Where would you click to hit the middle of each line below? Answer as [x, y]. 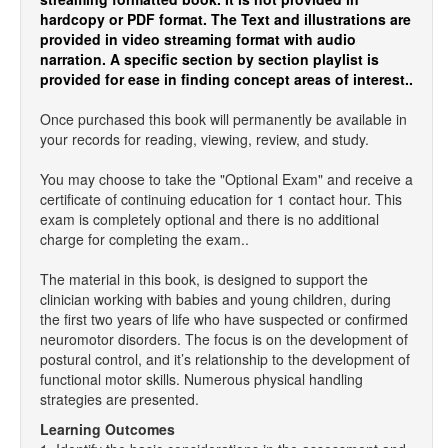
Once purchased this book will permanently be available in [223, 119]
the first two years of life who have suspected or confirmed [224, 319]
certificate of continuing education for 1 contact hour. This [221, 199]
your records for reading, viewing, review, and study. [204, 139]
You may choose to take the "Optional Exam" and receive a [226, 179]
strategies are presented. [119, 399]
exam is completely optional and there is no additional [209, 219]
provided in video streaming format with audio [198, 39]
